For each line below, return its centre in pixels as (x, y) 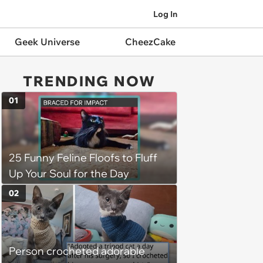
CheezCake (150, 42)
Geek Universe (47, 42)
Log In (165, 14)
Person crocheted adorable (77, 251)
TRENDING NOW (89, 81)
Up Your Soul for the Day (69, 174)
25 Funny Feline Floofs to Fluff (83, 158)
